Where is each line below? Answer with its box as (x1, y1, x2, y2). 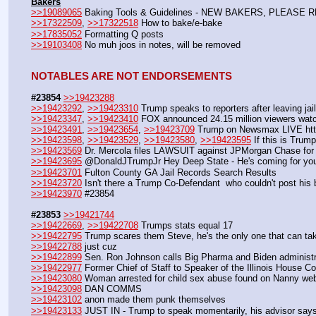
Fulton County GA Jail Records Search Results (82, 166, 276, 178)
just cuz (82, 241, 117, 253)
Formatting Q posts (82, 28, 164, 39)
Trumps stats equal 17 (138, 219, 233, 231)
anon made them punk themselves (82, 294, 226, 305)
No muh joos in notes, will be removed (82, 39, 241, 50)
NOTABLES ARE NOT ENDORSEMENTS (31, 70, 232, 82)
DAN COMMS (82, 284, 142, 295)
